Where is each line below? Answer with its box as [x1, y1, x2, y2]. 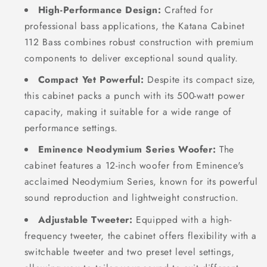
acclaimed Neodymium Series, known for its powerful [24, 175, 258, 189]
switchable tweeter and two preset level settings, [24, 244, 235, 259]
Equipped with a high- [132, 212, 232, 226]
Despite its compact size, [144, 72, 256, 86]
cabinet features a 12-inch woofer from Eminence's [24, 159, 244, 173]
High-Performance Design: [38, 2, 162, 17]
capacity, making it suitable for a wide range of [24, 104, 232, 119]
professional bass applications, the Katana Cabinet [24, 18, 245, 33]
